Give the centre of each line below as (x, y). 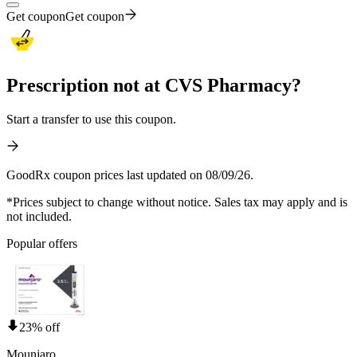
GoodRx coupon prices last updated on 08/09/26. (130, 175)
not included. (39, 217)
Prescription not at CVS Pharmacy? (154, 86)
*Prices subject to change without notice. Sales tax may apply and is (177, 202)
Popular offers (42, 244)
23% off (39, 328)
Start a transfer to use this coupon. (91, 120)
